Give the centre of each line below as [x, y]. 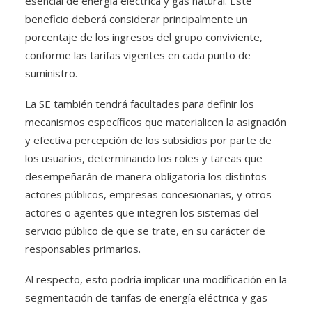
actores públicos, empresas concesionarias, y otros [148, 194]
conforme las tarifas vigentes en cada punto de [138, 55]
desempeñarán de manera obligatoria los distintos [146, 176]
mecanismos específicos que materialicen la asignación [156, 122]
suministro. [51, 73]
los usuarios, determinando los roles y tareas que [144, 158]
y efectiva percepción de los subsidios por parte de [148, 140]
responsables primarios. [83, 249]
